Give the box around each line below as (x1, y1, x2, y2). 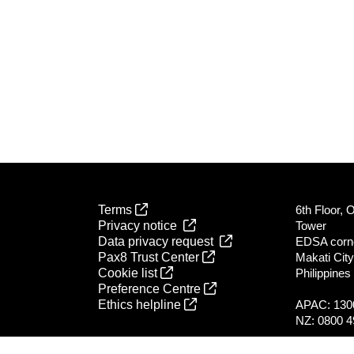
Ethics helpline (98, 297, 184, 311)
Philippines (296, 265, 351, 280)
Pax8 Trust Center (98, 250, 202, 264)
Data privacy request (98, 234, 220, 248)
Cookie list (98, 265, 160, 280)
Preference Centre (98, 281, 204, 296)
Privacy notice (98, 218, 183, 232)
